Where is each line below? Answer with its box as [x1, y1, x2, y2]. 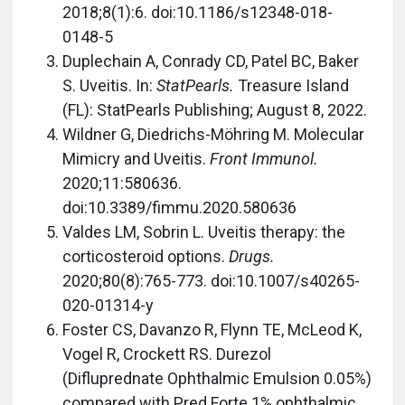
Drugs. [229, 247, 275, 266]
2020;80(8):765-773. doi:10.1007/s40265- [62, 271, 360, 290]
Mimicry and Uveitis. [62, 149, 210, 168]
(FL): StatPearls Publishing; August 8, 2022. [62, 100, 367, 119]
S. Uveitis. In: [62, 76, 156, 95]
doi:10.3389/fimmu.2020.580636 [62, 198, 297, 217]
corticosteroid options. [62, 247, 229, 266]
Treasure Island [234, 76, 349, 95]
